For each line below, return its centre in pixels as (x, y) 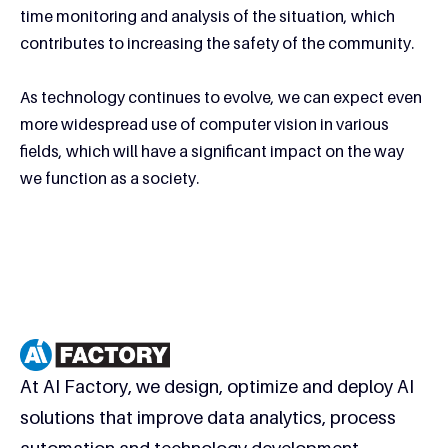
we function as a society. (109, 177)
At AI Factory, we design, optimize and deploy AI (217, 386)
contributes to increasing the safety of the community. (217, 42)
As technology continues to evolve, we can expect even (221, 96)
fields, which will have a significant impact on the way (212, 150)
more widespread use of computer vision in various (204, 123)
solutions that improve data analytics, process (208, 417)
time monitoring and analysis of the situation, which (207, 15)
